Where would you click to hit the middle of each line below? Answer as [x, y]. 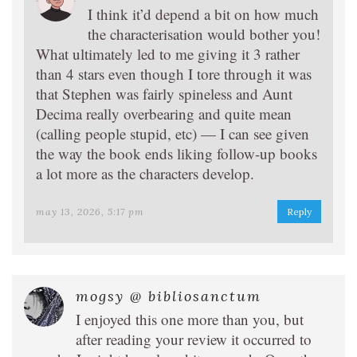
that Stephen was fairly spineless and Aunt [164, 93]
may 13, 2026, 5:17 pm [90, 211]
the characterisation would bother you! [204, 33]
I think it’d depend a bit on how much [203, 14]
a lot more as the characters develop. [145, 173]
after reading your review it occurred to [194, 339]
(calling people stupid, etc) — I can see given [173, 133]
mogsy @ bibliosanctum [169, 296]
